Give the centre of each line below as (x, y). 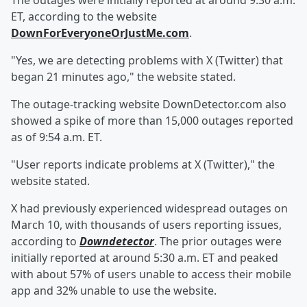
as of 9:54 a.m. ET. (57, 137)
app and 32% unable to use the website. (114, 291)
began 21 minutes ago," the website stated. (123, 77)
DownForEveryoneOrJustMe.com (100, 33)
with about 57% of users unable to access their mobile (151, 274)
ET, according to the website (84, 17)
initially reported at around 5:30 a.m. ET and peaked (145, 258)
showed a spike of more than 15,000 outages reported (152, 121)
